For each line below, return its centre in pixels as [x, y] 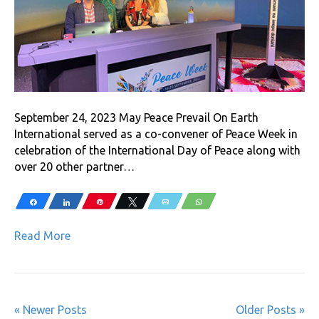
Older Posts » [270, 309]
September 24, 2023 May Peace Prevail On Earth [136, 117]
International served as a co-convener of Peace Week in [156, 134]
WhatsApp [225, 201]
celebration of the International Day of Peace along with [157, 150]
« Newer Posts [51, 309]
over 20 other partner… [74, 166]
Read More [42, 235]
